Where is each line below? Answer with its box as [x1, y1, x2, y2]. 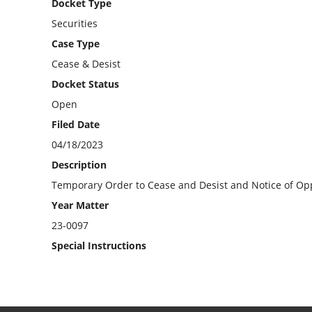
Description [52, 157, 107, 171]
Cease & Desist [52, 56, 121, 70]
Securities [52, 16, 98, 30]
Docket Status [52, 77, 120, 91]
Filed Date [52, 117, 100, 131]
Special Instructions [52, 238, 147, 252]
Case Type [52, 36, 100, 50]
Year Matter [52, 198, 109, 212]
